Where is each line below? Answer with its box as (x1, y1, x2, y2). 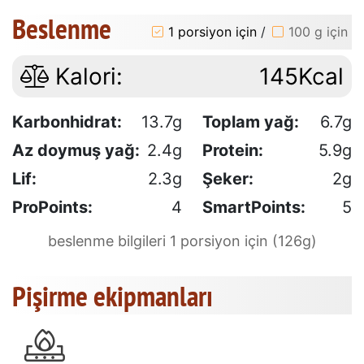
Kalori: (49, 62, 123, 90)
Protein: (202, 140, 263, 160)
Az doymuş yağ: (12, 140, 140, 160)
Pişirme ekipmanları (12, 276, 213, 314)
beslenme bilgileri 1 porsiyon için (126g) (47, 232, 317, 249)
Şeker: (202, 168, 253, 188)
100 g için (288, 24, 348, 41)
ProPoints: (12, 197, 93, 217)
